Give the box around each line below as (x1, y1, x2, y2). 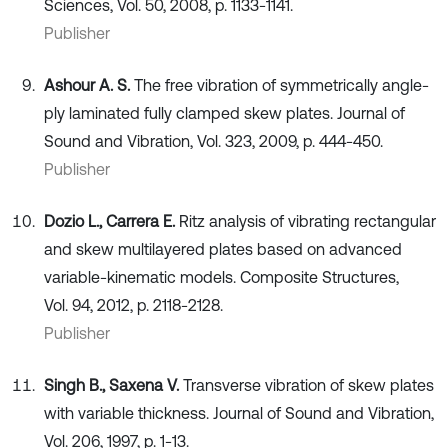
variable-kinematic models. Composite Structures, (44, 268, 399, 287)
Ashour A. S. (44, 76, 134, 95)
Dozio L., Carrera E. (44, 212, 179, 231)
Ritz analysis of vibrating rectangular (179, 212, 436, 231)
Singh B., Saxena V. (44, 376, 183, 395)
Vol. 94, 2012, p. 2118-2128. (44, 296, 223, 315)
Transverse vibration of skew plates (183, 376, 434, 395)
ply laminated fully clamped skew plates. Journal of (44, 104, 405, 123)
